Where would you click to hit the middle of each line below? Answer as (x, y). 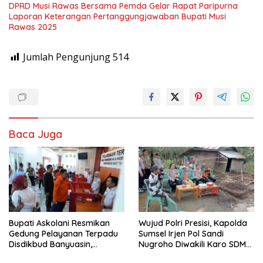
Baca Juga (36, 134)
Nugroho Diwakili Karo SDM (192, 245)
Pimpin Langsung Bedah (186, 255)
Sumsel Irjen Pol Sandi (181, 234)
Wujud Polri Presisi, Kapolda (193, 223)
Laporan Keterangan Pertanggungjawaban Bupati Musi (117, 17)
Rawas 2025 (33, 27)
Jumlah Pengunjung (67, 57)
